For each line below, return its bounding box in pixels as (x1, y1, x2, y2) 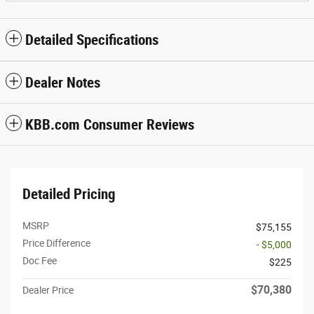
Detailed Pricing (22, 185, 116, 203)
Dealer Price (22, 284, 74, 296)
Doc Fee (22, 254, 57, 266)
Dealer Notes (25, 74, 101, 91)
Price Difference (22, 237, 90, 249)
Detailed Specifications (25, 31, 159, 48)
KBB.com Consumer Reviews (25, 116, 195, 133)
